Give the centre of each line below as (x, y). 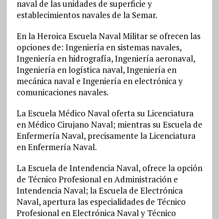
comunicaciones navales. (62, 92)
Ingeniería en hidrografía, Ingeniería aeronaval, (106, 59)
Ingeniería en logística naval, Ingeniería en (96, 70)
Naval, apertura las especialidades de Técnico (101, 202)
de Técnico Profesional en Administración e (97, 179)
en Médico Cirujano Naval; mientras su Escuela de (109, 125)
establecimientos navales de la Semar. (87, 15)
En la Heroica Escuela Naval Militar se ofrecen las (108, 36)
